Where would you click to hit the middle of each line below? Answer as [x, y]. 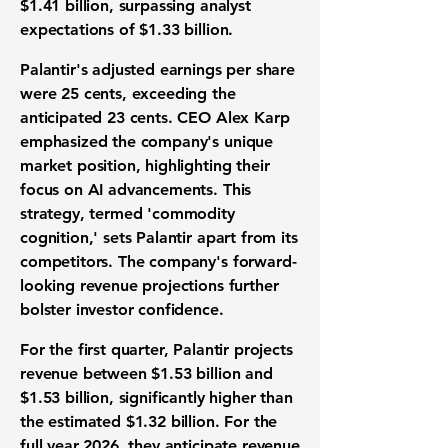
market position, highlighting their [145, 165]
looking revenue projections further [149, 285]
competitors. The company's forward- [158, 261]
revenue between [86, 373]
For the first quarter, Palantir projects [156, 349]
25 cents [91, 93]
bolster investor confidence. [122, 309]
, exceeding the [178, 93]
